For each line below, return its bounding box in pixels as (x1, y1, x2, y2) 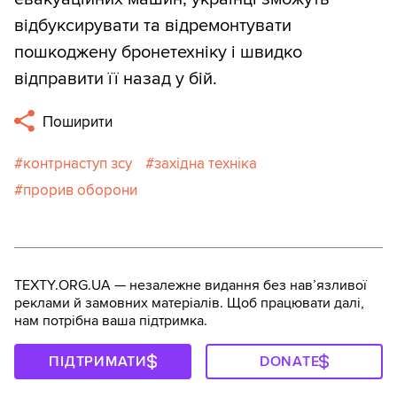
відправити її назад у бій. (14, 67, 217, 90)
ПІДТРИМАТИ (49, 353, 147, 371)
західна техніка (154, 154, 257, 174)
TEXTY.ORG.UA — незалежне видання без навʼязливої (14, 276, 367, 295)
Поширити (39, 113, 113, 132)
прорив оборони (23, 181, 137, 200)
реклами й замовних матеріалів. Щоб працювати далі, (14, 294, 364, 313)
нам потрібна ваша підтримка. (14, 312, 207, 331)
